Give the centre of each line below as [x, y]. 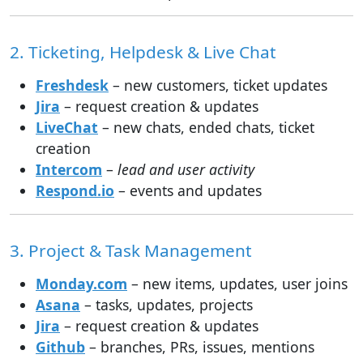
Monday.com [81, 283]
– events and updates [188, 190]
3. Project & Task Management [131, 250]
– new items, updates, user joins [237, 283]
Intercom [69, 169]
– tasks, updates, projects [167, 304]
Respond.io [75, 190]
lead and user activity [184, 169]
